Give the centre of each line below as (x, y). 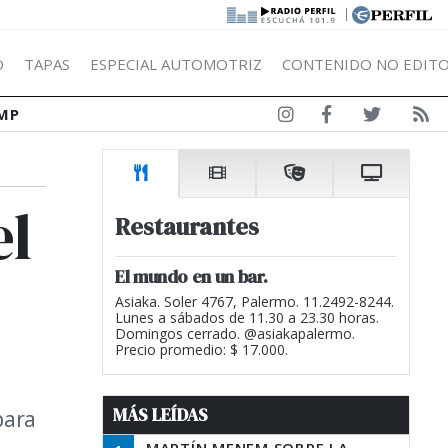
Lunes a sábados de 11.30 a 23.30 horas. (247, 317)
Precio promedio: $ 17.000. (201, 349)
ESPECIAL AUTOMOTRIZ (176, 63)
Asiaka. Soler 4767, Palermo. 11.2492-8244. (254, 301)
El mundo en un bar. (191, 276)
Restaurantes (187, 226)
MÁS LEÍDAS (160, 415)
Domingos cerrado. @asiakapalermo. (235, 333)
